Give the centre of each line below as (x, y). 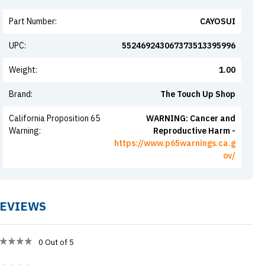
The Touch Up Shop (198, 94)
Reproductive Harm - (194, 131)
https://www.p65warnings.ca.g (174, 143)
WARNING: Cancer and (190, 118)
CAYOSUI (217, 21)
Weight (22, 70)
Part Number (32, 21)
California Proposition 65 (54, 118)
